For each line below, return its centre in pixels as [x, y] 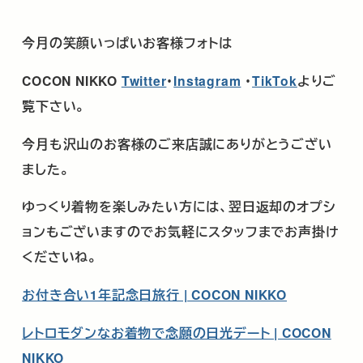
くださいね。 [60, 257]
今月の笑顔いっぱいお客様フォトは [127, 43]
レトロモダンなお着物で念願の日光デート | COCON [177, 332]
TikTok [275, 80]
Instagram [207, 80]
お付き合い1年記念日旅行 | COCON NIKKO [154, 295]
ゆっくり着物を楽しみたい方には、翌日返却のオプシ [179, 207]
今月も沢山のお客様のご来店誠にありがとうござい [177, 143]
